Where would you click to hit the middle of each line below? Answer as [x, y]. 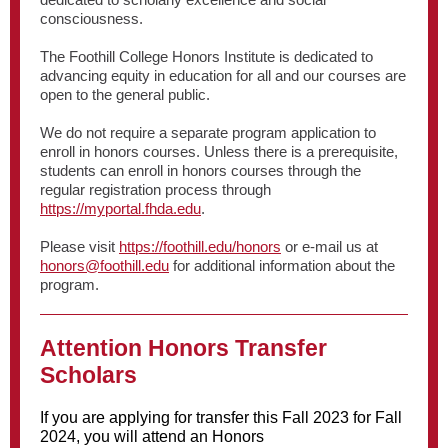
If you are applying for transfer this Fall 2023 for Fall [221, 417]
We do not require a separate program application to [208, 132]
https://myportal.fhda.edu [120, 208]
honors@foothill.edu [104, 265]
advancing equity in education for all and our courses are [223, 75]
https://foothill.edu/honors [200, 246]
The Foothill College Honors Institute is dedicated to [206, 56]
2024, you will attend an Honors [152, 436]
